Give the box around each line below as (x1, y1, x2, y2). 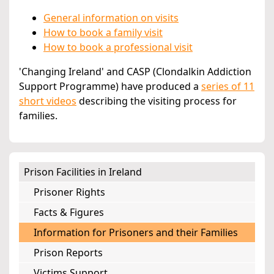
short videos (19, 94, 76, 108)
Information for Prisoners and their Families (34, 226, 238, 240)
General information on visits (43, 11, 179, 25)
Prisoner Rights (34, 185, 105, 199)
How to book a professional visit (43, 40, 193, 54)
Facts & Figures (34, 206, 104, 220)
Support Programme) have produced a (19, 80, 201, 94)
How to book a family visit (43, 26, 163, 40)
